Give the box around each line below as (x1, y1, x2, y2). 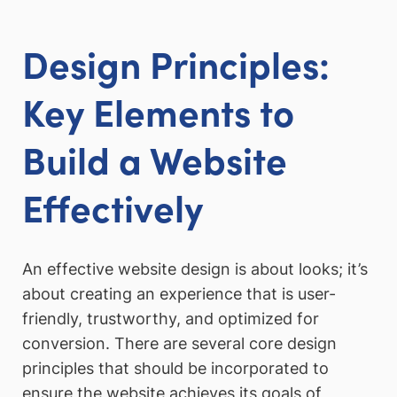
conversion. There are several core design (22, 333, 337, 353)
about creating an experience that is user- (22, 284, 336, 303)
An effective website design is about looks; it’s (22, 259, 368, 278)
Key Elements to (22, 85, 294, 137)
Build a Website (22, 133, 287, 185)
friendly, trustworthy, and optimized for (22, 308, 319, 328)
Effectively (22, 181, 203, 233)
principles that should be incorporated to (22, 358, 329, 378)
